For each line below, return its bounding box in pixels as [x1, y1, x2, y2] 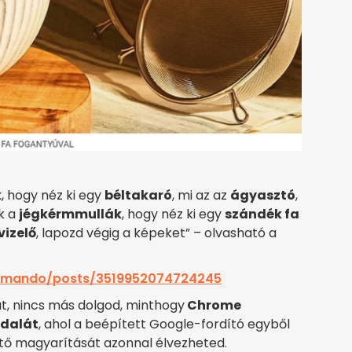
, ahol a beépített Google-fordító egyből [38, 315, 290, 334]
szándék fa [225, 205, 299, 224]
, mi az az [172, 186, 230, 205]
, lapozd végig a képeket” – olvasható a [36, 224, 277, 243]
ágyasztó [230, 186, 295, 205]
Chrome [185, 296, 241, 315]
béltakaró [104, 186, 172, 205]
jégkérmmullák [19, 205, 122, 224]
